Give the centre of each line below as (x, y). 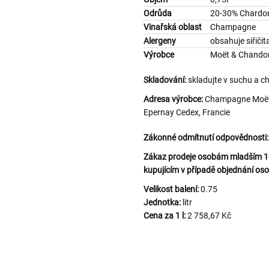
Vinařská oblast (173, 27)
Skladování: (165, 80)
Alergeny (160, 41)
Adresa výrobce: (174, 99)
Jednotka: (162, 202)
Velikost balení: (171, 189)
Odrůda (158, 13)
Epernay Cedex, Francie (187, 112)
